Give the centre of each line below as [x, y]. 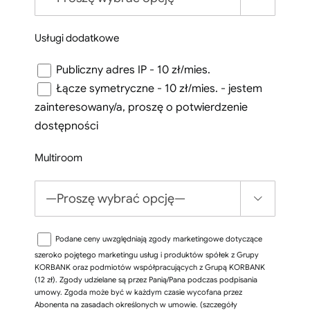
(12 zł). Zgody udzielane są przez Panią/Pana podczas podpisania [146, 280]
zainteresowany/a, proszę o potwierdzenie [141, 108]
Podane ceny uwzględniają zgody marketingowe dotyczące [158, 239]
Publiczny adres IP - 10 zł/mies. [133, 70]
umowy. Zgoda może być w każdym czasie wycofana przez [138, 292]
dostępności [66, 126]
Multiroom [58, 158]
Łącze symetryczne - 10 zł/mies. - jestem [159, 89]
